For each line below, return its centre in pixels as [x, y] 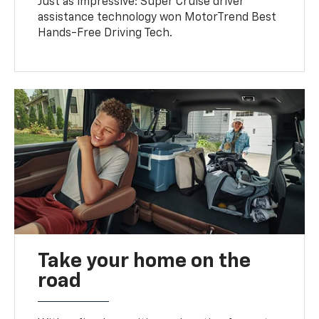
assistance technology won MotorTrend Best [157, 18]
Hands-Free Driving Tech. [105, 34]
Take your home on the [145, 262]
